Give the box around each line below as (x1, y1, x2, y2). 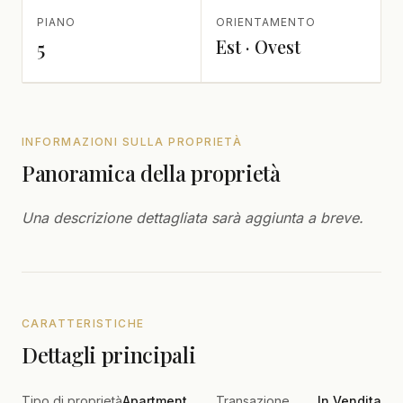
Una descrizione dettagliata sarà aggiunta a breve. (22, 208, 363, 227)
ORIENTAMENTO (216, 14, 316, 29)
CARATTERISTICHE (22, 316, 145, 330)
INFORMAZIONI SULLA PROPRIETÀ (22, 134, 243, 148)
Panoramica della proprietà (22, 157, 281, 187)
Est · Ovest (216, 33, 300, 58)
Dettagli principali (22, 339, 196, 369)
